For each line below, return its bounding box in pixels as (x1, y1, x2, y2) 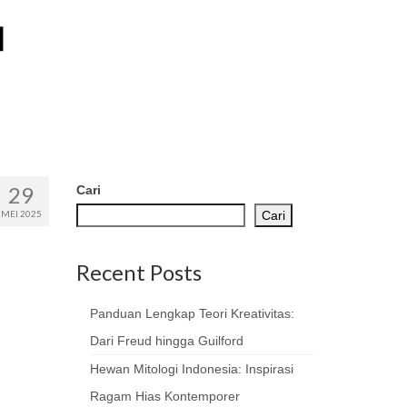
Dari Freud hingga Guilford (89, 333, 243, 348)
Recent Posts (75, 259, 202, 285)
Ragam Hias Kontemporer (89, 389, 240, 403)
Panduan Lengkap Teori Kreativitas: (89, 306, 294, 321)
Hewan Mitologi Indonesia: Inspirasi (89, 362, 293, 376)
